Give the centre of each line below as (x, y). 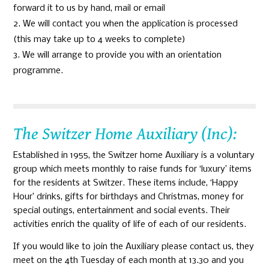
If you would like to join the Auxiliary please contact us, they (134, 247)
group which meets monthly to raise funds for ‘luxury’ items (133, 169)
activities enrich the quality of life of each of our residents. (130, 225)
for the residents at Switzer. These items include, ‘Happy (126, 183)
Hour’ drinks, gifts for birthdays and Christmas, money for (129, 197)
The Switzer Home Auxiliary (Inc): (125, 134)
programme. (38, 71)
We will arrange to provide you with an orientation (122, 55)
